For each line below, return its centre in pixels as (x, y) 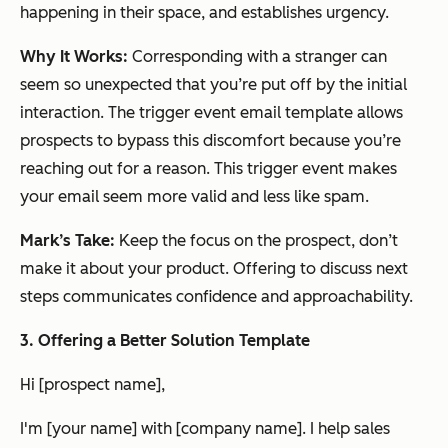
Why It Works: (76, 56)
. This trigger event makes (301, 168)
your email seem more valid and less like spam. (194, 196)
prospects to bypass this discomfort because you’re (210, 140)
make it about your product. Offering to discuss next (214, 268)
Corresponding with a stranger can (259, 56)
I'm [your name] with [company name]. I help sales (205, 428)
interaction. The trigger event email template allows (211, 112)
